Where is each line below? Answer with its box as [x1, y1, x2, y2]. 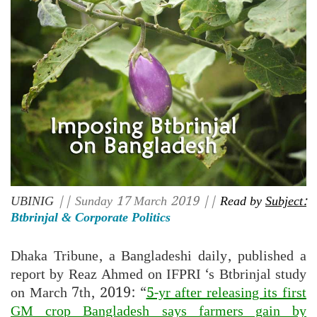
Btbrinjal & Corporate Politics [11, 207, 171, 229]
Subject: [265, 191, 306, 212]
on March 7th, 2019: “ [11, 282, 146, 305]
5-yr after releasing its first [146, 282, 306, 305]
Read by [220, 191, 265, 212]
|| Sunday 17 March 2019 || [54, 191, 220, 212]
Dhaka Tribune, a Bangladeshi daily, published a [11, 245, 306, 268]
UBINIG [11, 191, 54, 212]
